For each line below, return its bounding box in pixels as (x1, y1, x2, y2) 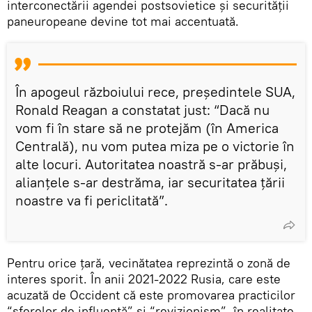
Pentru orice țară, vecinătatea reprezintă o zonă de (7, 254, 290, 271)
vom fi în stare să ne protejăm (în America (15, 118, 279, 136)
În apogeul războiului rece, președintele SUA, (15, 82, 295, 100)
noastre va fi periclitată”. (15, 191, 168, 209)
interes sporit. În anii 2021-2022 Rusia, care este (7, 270, 281, 287)
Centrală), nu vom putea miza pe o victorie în (15, 136, 295, 155)
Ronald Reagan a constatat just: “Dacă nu (15, 100, 270, 118)
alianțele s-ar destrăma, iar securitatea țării (15, 173, 285, 191)
